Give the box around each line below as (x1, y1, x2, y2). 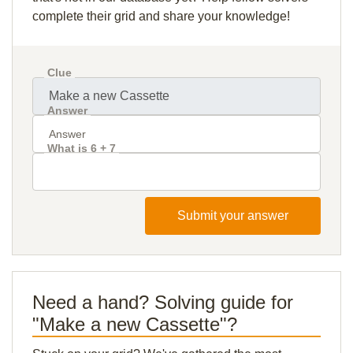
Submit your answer (177, 209, 288, 222)
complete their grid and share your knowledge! (32, 9, 290, 23)
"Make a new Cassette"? (32, 314, 237, 335)
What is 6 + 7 (47, 142, 116, 154)
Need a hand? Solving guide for (32, 292, 293, 313)
